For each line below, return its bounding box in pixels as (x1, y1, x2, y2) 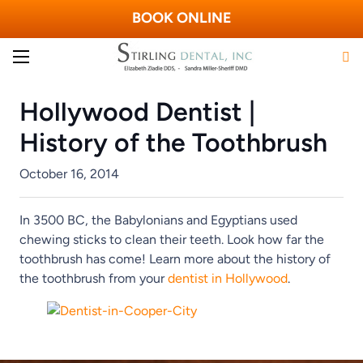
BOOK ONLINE (131, 9, 232, 27)
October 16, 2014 (19, 166, 119, 181)
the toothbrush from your (19, 270, 168, 286)
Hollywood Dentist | (19, 96, 255, 127)
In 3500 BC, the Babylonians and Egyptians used (19, 211, 297, 228)
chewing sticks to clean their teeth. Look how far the (19, 231, 324, 247)
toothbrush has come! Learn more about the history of (19, 250, 331, 267)
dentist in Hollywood (168, 270, 288, 286)
